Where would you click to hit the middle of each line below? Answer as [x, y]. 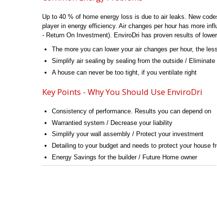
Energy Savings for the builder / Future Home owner [125, 157]
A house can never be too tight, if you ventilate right [124, 72]
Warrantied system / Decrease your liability [112, 123]
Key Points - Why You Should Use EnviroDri [122, 92]
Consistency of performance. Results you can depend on [132, 111]
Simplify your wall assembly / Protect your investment [128, 134]
